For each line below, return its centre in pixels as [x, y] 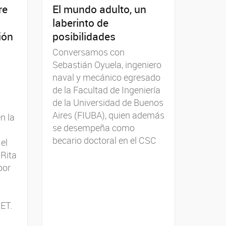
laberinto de [80, 22]
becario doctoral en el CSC [104, 140]
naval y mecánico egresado [106, 77]
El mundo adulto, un [99, 9]
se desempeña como [93, 127]
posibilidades [84, 36]
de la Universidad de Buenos [108, 102]
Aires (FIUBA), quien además [108, 115]
